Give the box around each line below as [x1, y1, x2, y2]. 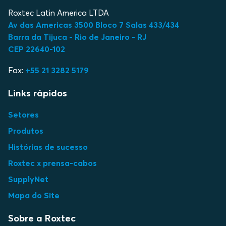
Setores [8, 109, 39, 120]
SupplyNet [8, 174, 48, 184]
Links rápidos [8, 87, 67, 99]
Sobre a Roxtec [8, 212, 76, 224]
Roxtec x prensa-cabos [8, 157, 97, 168]
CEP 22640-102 [8, 43, 65, 54]
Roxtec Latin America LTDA [8, 7, 109, 18]
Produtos [8, 125, 43, 136]
